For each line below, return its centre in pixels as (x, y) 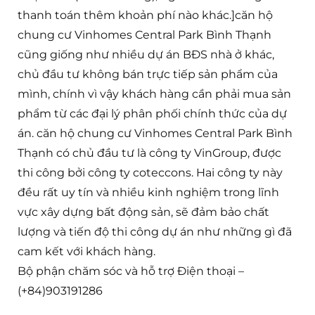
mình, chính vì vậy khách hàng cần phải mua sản (154, 94)
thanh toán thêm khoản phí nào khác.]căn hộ (145, 15)
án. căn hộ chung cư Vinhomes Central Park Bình (155, 134)
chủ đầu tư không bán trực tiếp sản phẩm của (148, 75)
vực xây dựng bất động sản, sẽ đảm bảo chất (143, 212)
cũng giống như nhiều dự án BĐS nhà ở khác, (146, 55)
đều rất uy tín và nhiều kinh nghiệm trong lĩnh (148, 193)
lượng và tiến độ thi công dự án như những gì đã (155, 232)
